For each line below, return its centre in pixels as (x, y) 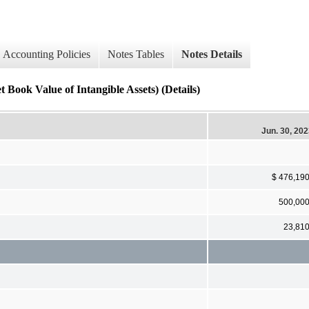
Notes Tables (136, 54)
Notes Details (212, 54)
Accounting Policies (47, 54)
